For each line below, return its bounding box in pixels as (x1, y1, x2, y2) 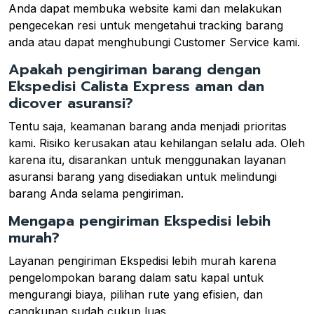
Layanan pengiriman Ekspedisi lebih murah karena (8, 253, 276, 268)
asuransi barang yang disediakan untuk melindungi (8, 169, 277, 184)
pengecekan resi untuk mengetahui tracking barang (8, 18, 283, 32)
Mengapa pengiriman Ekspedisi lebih (8, 210, 271, 232)
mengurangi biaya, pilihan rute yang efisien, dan (8, 287, 263, 301)
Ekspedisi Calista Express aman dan (8, 75, 264, 97)
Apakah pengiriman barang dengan (8, 58, 261, 81)
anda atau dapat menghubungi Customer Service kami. (8, 34, 300, 49)
